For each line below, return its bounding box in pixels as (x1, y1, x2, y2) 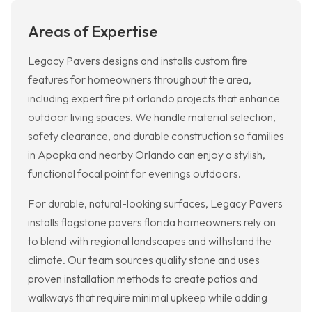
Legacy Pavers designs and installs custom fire (28, 54, 247, 68)
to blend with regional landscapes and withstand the (28, 234, 272, 249)
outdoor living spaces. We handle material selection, (28, 110, 276, 125)
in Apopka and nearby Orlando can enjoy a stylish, (28, 148, 265, 162)
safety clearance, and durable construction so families (28, 129, 284, 143)
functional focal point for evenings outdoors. (28, 166, 241, 181)
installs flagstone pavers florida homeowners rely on (28, 215, 276, 230)
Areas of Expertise (28, 22, 158, 42)
